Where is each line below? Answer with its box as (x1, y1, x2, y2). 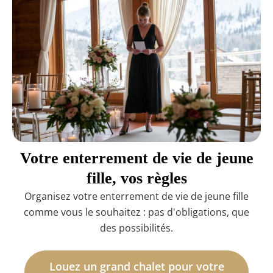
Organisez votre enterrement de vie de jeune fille (24, 189, 249, 203)
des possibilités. (100, 221, 173, 235)
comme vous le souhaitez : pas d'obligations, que (24, 205, 249, 219)
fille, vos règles (86, 169, 187, 187)
